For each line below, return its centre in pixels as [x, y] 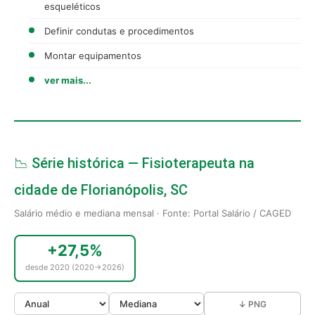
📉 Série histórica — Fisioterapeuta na [134, 163]
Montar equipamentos [93, 55]
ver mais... [68, 80]
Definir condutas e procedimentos [119, 31]
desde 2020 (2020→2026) [75, 267]
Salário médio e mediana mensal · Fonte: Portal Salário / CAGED [153, 213]
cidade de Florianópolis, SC [101, 189]
